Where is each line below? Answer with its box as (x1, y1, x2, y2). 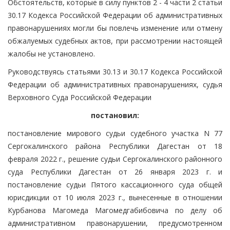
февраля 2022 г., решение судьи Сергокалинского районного (8, 154, 222, 164)
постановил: (91, 110, 139, 120)
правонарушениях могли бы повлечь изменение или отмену (8, 23, 222, 33)
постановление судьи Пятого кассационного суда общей (8, 179, 222, 189)
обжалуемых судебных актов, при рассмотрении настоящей (8, 35, 222, 46)
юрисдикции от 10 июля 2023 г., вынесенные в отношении (8, 192, 222, 202)
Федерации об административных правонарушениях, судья (8, 79, 222, 89)
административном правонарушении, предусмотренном (8, 218, 222, 228)
